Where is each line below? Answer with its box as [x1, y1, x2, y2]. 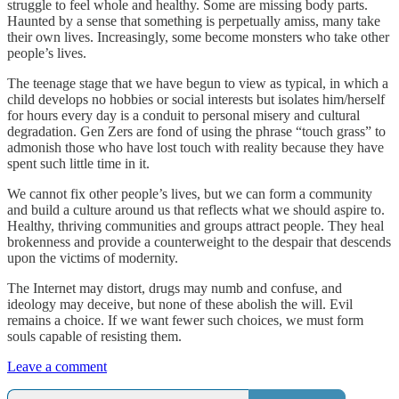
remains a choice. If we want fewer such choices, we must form [7, 312, 363, 328]
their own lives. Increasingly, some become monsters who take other [7, 28, 389, 45]
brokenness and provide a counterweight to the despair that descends [7, 233, 391, 249]
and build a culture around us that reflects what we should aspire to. [7, 201, 385, 217]
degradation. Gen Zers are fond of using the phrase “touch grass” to [7, 123, 386, 139]
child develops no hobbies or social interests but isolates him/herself [7, 91, 385, 107]
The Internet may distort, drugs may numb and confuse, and [7, 280, 342, 296]
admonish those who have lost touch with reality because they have [7, 139, 384, 155]
